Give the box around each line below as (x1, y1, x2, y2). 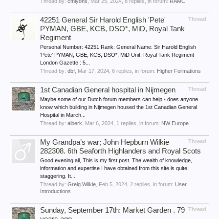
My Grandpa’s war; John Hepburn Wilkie (40, 138, 169, 146)
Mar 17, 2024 (78, 68, 109, 74)
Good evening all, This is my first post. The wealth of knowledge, (40, 157, 192, 163)
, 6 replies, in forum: (109, 68, 157, 74)
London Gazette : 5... (40, 60, 90, 66)
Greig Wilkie (67, 181, 96, 187)
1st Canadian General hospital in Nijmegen (40, 86, 175, 94)
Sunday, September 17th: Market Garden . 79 (40, 206, 185, 214)
